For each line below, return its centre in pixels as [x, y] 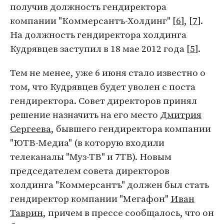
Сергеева [30, 128]
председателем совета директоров [90, 170]
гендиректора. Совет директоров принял [103, 100]
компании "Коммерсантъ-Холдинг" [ [93, 20]
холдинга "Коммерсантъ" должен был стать [109, 184]
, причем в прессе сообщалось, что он [128, 212]
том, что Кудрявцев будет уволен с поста [103, 86]
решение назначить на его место [85, 114]
